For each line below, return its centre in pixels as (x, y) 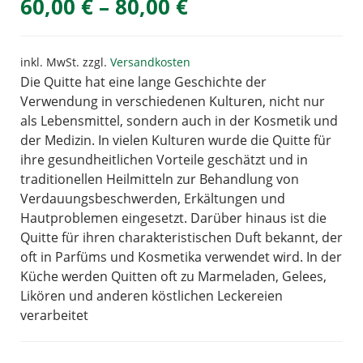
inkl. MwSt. (50, 62)
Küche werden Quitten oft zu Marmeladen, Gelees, (173, 276)
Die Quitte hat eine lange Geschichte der (143, 81)
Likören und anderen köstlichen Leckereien (152, 295)
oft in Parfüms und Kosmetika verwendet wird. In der (181, 256)
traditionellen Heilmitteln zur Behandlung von (160, 179)
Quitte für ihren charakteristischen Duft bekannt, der (181, 237)
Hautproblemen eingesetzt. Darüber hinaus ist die (173, 218)
